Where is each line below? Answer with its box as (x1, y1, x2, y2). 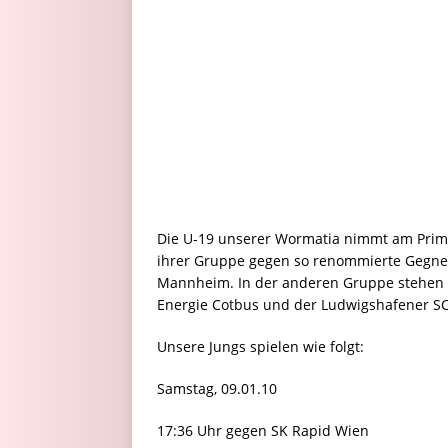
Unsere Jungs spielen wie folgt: (157, 336, 364, 356)
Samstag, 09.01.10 (157, 378, 285, 398)
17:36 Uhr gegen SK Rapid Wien (157, 420, 369, 440)
